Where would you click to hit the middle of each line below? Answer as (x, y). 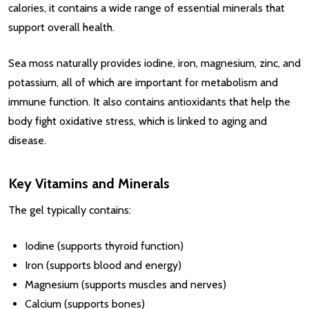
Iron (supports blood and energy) (103, 265)
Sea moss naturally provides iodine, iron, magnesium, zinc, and (154, 63)
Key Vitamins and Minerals (89, 183)
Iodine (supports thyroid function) (104, 246)
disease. (27, 140)
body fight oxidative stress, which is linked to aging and (138, 121)
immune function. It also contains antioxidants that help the (149, 101)
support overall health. (61, 27)
